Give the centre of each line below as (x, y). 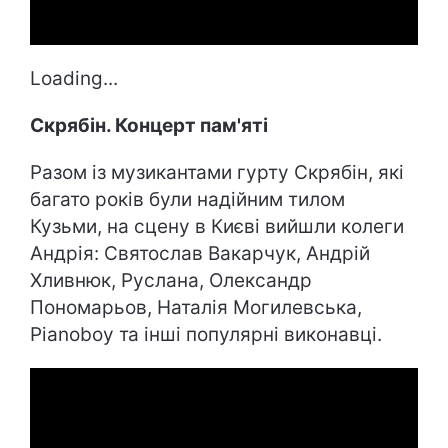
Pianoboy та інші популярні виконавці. (206, 335)
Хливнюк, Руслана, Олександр (171, 281)
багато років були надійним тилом (187, 200)
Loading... (74, 79)
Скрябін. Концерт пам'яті (149, 126)
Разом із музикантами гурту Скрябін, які (217, 173)
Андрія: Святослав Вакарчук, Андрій (200, 254)
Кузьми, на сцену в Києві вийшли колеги (217, 227)
